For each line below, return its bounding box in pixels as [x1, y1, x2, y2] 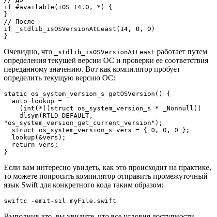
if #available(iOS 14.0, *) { [4, 3, 112, 11]
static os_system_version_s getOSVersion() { [4, 90, 170, 97]
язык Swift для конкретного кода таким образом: [4, 180, 163, 189]
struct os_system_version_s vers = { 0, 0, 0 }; [4, 126, 12, 134]
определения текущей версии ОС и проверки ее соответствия [4, 56, 208, 64]
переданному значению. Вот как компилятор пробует [4, 64, 180, 73]
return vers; [4, 140, 12, 148]
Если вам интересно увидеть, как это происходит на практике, [4, 163, 211, 171]
